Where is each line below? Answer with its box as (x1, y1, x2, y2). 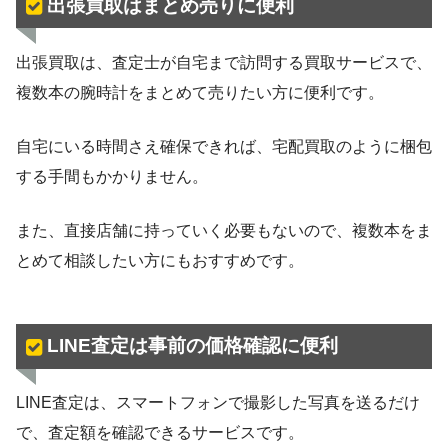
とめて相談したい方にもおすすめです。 (16, 251, 304, 269)
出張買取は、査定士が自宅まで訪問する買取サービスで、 (16, 53, 432, 71)
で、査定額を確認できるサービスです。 (16, 423, 304, 441)
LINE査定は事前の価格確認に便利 (46, 335, 338, 357)
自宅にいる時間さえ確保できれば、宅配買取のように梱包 (16, 137, 432, 155)
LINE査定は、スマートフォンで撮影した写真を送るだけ (16, 393, 420, 411)
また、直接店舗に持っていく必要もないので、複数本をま (16, 221, 432, 239)
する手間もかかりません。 (16, 167, 208, 185)
